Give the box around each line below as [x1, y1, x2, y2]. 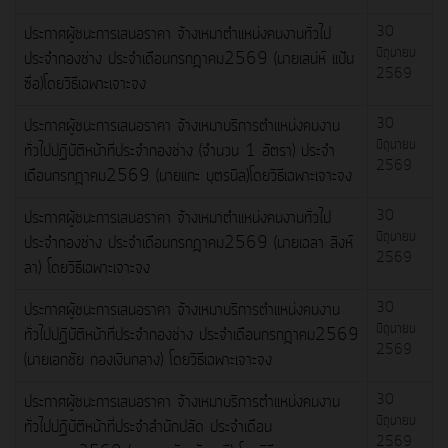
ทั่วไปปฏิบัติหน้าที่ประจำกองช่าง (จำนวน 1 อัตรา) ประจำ [24, 138, 335, 163]
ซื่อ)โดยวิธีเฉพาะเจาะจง [24, 71, 146, 96]
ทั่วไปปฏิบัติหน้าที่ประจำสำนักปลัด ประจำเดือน [24, 414, 272, 439]
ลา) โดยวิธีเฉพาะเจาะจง [24, 255, 150, 280]
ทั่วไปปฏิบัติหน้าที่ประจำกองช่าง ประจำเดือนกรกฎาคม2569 [24, 322, 359, 347]
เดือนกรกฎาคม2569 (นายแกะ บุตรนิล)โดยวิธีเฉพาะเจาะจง [24, 163, 352, 188]
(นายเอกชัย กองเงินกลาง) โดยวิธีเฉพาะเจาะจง [24, 347, 272, 372]
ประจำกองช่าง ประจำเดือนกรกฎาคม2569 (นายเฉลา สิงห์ [24, 230, 353, 255]
